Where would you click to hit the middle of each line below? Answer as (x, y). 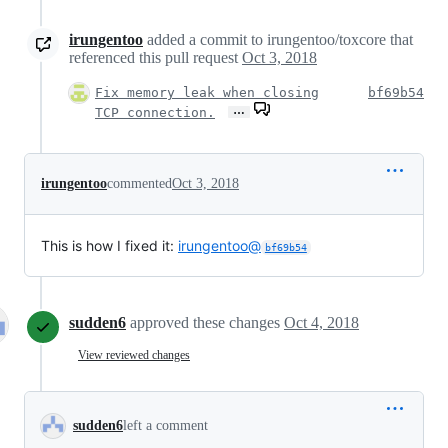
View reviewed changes (134, 354)
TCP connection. (155, 113)
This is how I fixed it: (109, 246)
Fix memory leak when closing (207, 93)
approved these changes (207, 323)
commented (139, 184)
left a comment (165, 426)
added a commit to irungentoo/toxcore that (278, 40)
